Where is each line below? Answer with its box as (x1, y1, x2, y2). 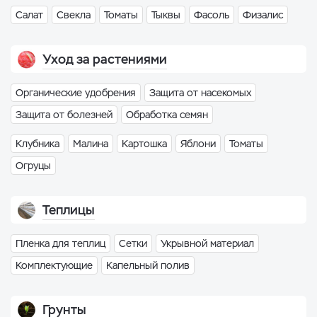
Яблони (180, 137, 216, 150)
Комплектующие (16, 259, 93, 272)
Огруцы (16, 159, 51, 172)
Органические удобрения (16, 86, 136, 99)
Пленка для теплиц (16, 237, 105, 250)
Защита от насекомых (149, 86, 251, 99)
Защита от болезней (16, 108, 113, 121)
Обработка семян (126, 108, 208, 121)
